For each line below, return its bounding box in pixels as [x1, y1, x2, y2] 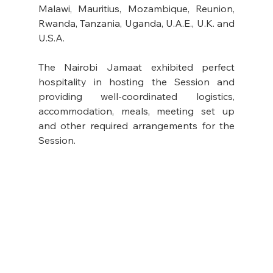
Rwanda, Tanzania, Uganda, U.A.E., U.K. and [38, 16, 235, 29]
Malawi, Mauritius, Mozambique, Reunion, [38, 2, 235, 15]
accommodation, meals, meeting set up [38, 104, 235, 117]
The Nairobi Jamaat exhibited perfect [38, 60, 235, 73]
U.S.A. [38, 31, 67, 44]
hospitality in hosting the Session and [38, 75, 235, 88]
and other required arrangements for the [38, 119, 235, 132]
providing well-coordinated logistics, [38, 90, 235, 102]
